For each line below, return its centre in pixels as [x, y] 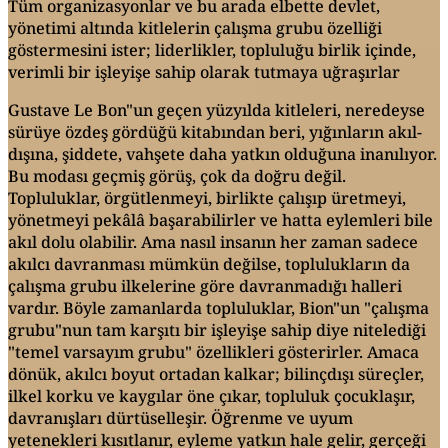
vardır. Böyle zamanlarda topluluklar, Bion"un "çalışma [218, 307]
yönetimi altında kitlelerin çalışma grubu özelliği [195, 27]
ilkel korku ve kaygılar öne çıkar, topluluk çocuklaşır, [211, 395]
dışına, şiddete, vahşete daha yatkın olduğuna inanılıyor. [222, 153]
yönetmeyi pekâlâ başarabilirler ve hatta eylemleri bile [220, 219]
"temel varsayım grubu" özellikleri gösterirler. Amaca [213, 351]
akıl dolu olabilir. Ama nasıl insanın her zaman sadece [213, 241]
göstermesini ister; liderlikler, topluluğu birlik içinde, [212, 49]
